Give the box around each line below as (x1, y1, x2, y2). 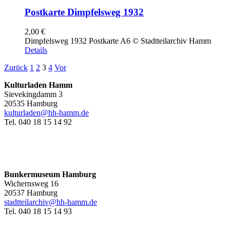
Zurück (4, 63, 28, 72)
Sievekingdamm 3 (4, 90, 63, 99)
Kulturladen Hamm (4, 81, 72, 90)
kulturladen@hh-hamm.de (4, 108, 89, 118)
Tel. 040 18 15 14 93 (4, 207, 72, 216)
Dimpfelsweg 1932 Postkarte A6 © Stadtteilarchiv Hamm (25, 36, 211, 46)
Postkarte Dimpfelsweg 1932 (25, 6, 144, 17)
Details (25, 46, 47, 55)
